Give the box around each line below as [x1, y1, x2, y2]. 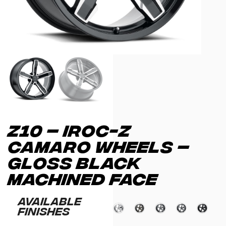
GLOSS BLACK [8, 152, 141, 172]
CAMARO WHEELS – [8, 136, 190, 155]
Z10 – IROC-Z [8, 120, 131, 139]
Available [18, 194, 82, 207]
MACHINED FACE [8, 168, 158, 188]
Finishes [18, 204, 70, 217]
